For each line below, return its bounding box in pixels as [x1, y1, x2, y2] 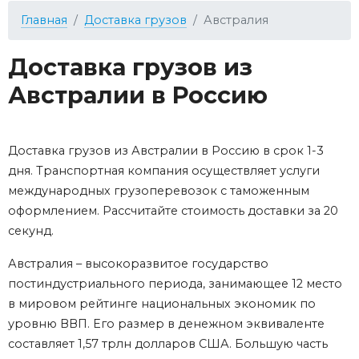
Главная [21, 13, 67, 28]
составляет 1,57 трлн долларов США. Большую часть [8, 337, 328, 352]
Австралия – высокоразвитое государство [8, 256, 268, 272]
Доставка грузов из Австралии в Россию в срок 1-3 [8, 143, 324, 159]
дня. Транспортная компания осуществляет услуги [8, 163, 320, 179]
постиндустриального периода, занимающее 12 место [8, 276, 342, 292]
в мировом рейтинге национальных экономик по [8, 296, 316, 312]
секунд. [8, 224, 54, 239]
